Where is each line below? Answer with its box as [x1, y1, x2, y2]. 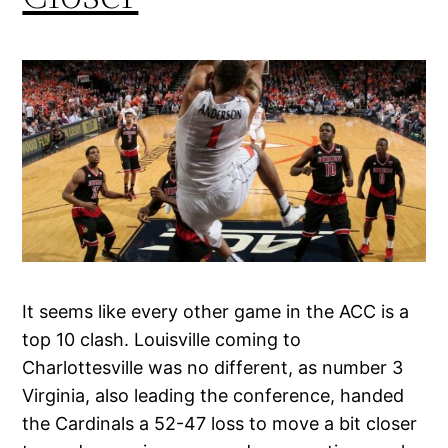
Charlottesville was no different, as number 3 [22, 356, 404, 378]
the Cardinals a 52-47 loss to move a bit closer [22, 412, 418, 434]
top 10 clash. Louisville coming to [22, 328, 302, 350]
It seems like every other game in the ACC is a [22, 300, 410, 322]
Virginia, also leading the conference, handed [22, 384, 405, 406]
